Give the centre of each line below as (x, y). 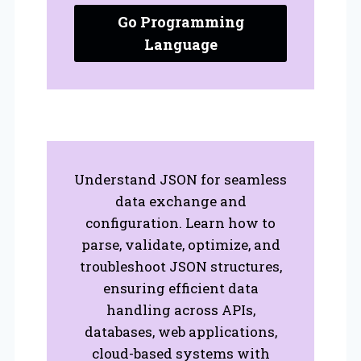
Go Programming (180, 22)
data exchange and (180, 201)
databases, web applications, (180, 331)
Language (180, 45)
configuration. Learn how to (180, 222)
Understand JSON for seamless (180, 179)
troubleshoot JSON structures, (180, 266)
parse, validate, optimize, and (180, 244)
